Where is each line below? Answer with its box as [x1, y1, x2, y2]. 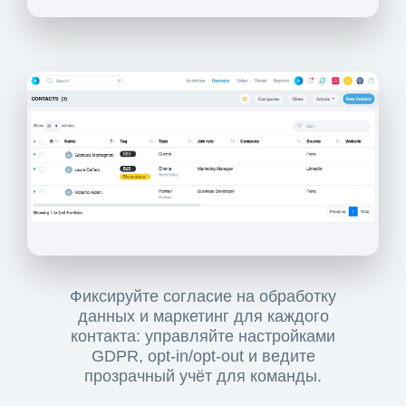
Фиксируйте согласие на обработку [70, 287, 336, 306]
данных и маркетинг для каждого [77, 307, 329, 326]
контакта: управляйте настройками [71, 327, 335, 346]
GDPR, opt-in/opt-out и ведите [91, 347, 315, 366]
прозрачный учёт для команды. [84, 367, 322, 386]
